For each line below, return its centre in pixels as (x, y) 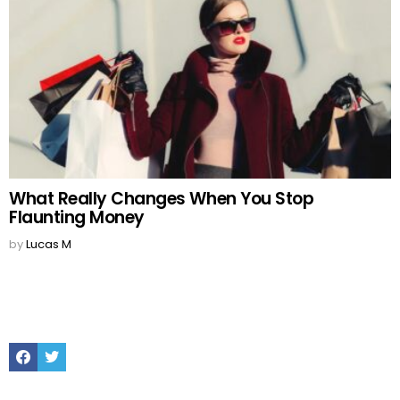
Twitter (74, 345)
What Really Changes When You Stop (162, 199)
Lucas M (49, 245)
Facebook (54, 345)
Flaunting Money (77, 218)
